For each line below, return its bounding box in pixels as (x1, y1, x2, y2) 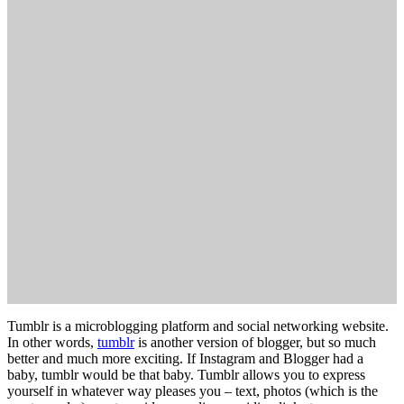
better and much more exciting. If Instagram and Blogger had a (7, 351, 363, 367)
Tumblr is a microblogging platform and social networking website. (7, 318, 389, 335)
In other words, (7, 335, 97, 351)
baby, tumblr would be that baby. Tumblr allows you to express (7, 367, 365, 383)
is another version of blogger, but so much (134, 335, 376, 351)
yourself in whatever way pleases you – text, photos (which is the (7, 383, 378, 399)
